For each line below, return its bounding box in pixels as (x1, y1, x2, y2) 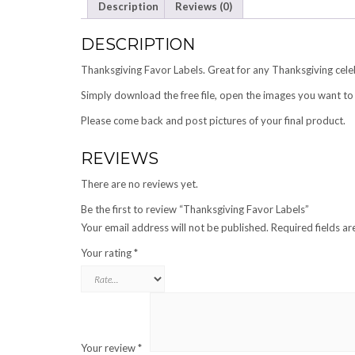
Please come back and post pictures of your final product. (81, 114, 345, 128)
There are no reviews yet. (81, 177, 198, 191)
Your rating (81, 246, 134, 260)
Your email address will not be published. (81, 221, 269, 235)
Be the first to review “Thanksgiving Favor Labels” (81, 203, 309, 216)
